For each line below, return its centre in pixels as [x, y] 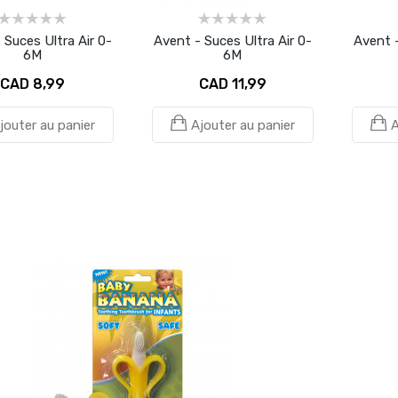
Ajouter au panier [243, 125]
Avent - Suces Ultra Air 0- [232, 41]
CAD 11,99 [232, 84]
